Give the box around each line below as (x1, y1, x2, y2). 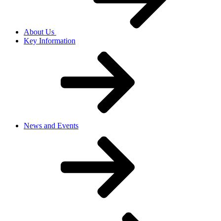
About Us (24, 27, 56, 36)
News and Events (24, 121, 78, 130)
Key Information (24, 36, 75, 45)
